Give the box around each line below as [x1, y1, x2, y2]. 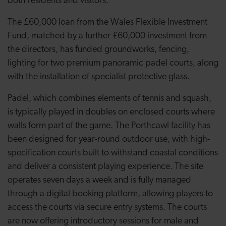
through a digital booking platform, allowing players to [8, 189, 213, 199]
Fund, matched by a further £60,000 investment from [8, 31, 207, 41]
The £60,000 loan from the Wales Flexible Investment [8, 18, 207, 27]
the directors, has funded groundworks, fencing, [8, 45, 189, 54]
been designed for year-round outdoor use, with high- [8, 135, 210, 144]
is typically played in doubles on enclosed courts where [8, 107, 215, 117]
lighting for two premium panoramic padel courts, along [8, 59, 218, 68]
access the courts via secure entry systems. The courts [8, 203, 207, 212]
